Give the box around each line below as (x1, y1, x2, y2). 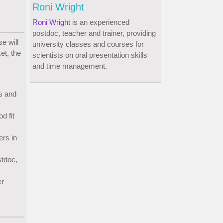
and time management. (32, 62, 107, 70)
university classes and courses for (32, 40, 144, 48)
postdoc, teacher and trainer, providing (32, 29, 156, 37)
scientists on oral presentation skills (32, 51, 147, 59)
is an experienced (70, 18, 129, 26)
